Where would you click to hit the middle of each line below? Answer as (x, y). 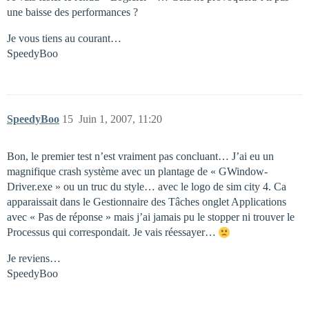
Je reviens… (34, 259)
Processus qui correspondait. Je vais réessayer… (113, 232)
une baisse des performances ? (72, 12)
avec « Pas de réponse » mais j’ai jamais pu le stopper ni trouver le (151, 217)
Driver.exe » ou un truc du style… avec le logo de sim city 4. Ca (147, 187)
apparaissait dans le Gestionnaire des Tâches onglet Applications (147, 202)
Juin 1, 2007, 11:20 (120, 119)
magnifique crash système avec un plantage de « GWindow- (137, 172)
